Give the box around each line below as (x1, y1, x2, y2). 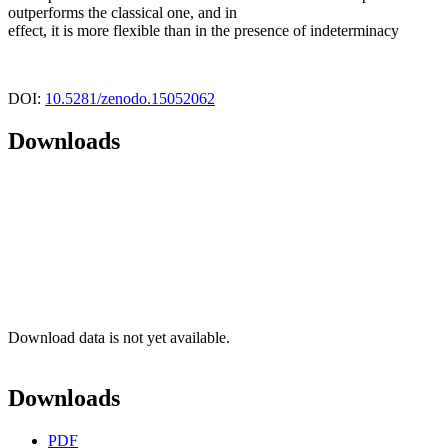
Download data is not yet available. (8, 329, 230, 347)
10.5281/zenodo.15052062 (45, 90, 215, 108)
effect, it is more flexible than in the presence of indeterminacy (8, 22, 399, 40)
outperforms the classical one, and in (8, 4, 237, 22)
